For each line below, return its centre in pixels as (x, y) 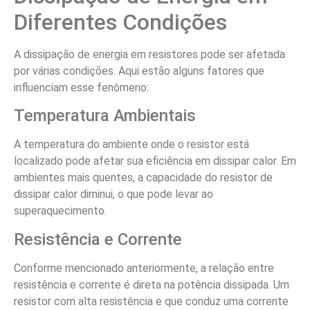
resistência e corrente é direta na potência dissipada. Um (152, 284)
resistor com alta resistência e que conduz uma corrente (151, 301)
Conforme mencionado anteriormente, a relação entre (144, 268)
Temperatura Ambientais (105, 116)
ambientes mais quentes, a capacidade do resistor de (143, 178)
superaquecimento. (60, 211)
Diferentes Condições (120, 22)
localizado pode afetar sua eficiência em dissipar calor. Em (155, 161)
